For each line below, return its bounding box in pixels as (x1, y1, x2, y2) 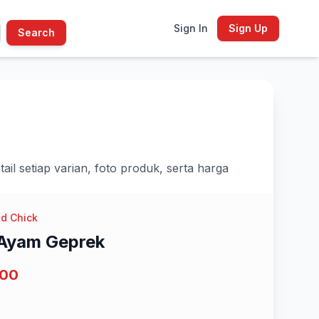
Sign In (173, 22, 208, 34)
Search (17, 26, 55, 38)
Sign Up (228, 22, 268, 34)
